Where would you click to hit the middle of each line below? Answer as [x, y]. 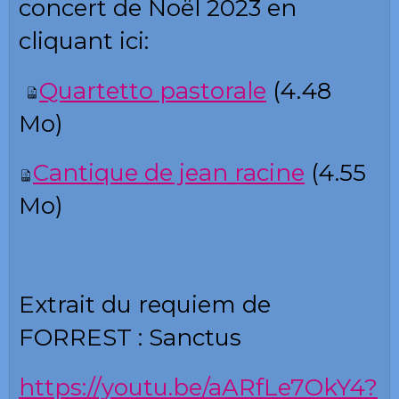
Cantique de [103, 173]
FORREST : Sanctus [130, 338]
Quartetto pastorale [153, 90]
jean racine [239, 173]
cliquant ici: [84, 41]
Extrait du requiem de [145, 305]
